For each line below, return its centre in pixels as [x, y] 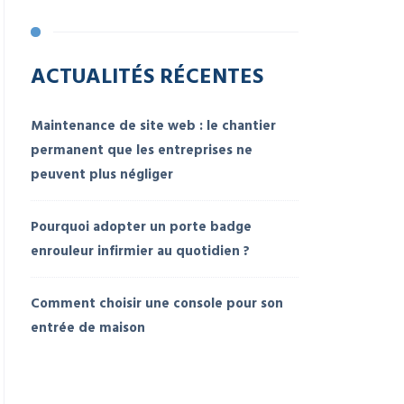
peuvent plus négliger [102, 174]
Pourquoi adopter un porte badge [141, 227]
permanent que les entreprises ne [142, 150]
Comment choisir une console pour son [157, 303]
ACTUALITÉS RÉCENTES [147, 75]
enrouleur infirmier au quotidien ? [140, 251]
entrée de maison [88, 328]
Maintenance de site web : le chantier [153, 126]
